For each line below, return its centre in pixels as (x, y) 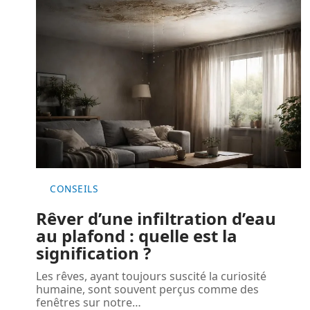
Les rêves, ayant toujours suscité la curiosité (151, 276)
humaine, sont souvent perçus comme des (147, 290)
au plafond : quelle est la (137, 236)
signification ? (93, 253)
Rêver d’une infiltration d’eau (156, 219)
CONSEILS (74, 189)
